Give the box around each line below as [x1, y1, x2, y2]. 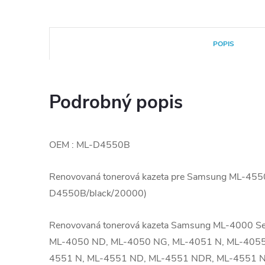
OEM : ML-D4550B [49, 138, 130, 151]
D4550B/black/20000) [49, 187, 147, 200]
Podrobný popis [49, 90, 183, 115]
